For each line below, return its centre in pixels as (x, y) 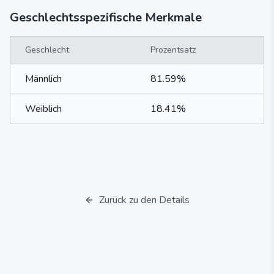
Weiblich (43, 109)
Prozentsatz (173, 50)
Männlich (43, 79)
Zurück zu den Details (144, 200)
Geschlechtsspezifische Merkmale (106, 17)
